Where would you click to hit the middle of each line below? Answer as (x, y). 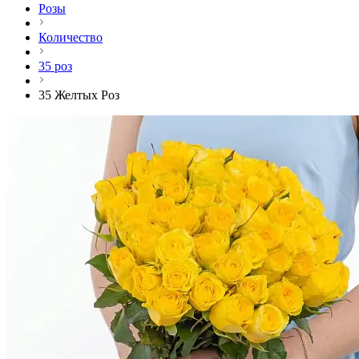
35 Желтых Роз (79, 95)
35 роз (55, 67)
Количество (71, 38)
